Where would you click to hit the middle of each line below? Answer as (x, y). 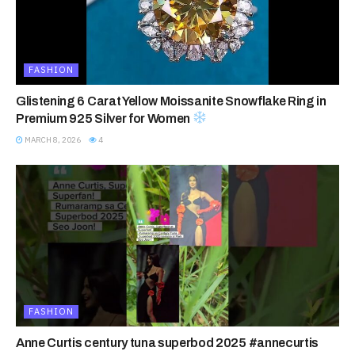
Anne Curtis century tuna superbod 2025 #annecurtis (167, 342)
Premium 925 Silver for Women (104, 118)
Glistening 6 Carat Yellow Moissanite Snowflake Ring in (171, 101)
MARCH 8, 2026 (52, 139)
